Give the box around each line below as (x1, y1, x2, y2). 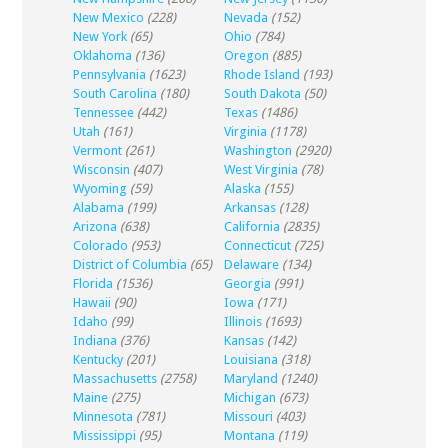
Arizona (72, 219, 117, 234)
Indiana (72, 333, 117, 348)
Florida (72, 276, 113, 291)
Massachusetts (72, 371, 157, 386)
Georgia (223, 276, 271, 291)
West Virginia (223, 162, 298, 177)
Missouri (223, 409, 273, 424)
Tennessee (72, 105, 134, 120)
